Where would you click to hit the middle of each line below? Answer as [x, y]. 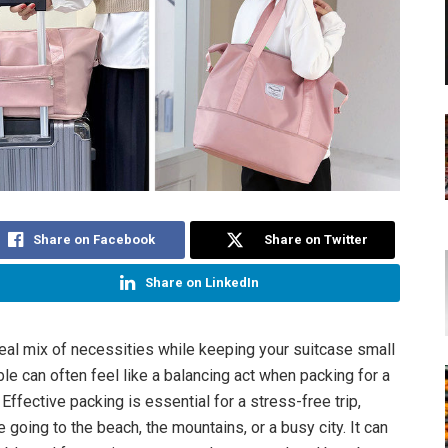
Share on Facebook [94, 240]
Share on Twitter [316, 240]
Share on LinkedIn [201, 283]
